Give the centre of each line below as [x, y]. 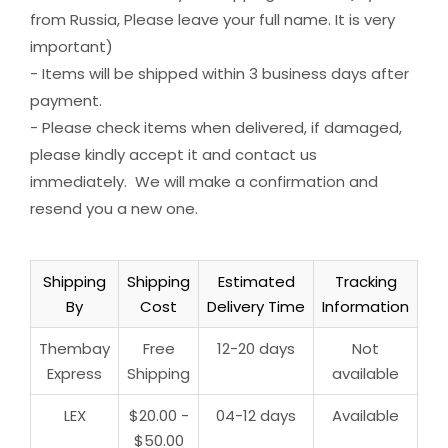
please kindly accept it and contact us [173, 154]
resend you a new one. [114, 208]
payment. [66, 100]
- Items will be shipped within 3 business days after [219, 73]
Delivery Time [256, 306]
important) [71, 46]
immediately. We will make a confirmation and [204, 181]
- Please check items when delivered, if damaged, [216, 127]
